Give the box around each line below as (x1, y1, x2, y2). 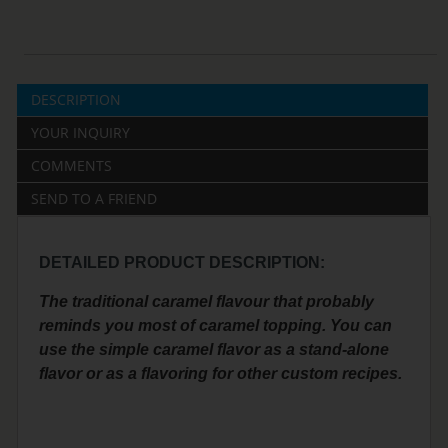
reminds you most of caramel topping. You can (39, 317, 393, 335)
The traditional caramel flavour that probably (39, 293, 375, 311)
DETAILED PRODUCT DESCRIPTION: (39, 254, 326, 272)
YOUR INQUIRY (31, 123, 131, 143)
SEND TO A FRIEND (31, 189, 158, 209)
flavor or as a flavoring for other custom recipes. (39, 365, 403, 383)
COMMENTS (31, 156, 113, 176)
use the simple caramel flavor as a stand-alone (39, 341, 390, 359)
